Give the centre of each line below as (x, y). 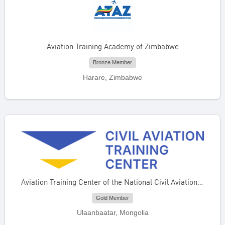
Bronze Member (113, 63)
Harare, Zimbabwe (113, 77)
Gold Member (113, 198)
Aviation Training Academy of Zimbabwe (113, 47)
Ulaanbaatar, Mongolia (113, 213)
